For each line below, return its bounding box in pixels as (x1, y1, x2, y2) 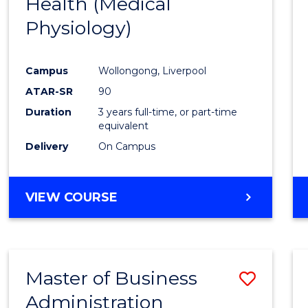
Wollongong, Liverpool (98, 65, 207, 78)
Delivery (25, 140, 69, 153)
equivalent (98, 120, 149, 133)
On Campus (98, 140, 156, 153)
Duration (25, 106, 72, 119)
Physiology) (25, 16, 133, 40)
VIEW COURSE (25, 190, 118, 206)
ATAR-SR (25, 85, 74, 98)
